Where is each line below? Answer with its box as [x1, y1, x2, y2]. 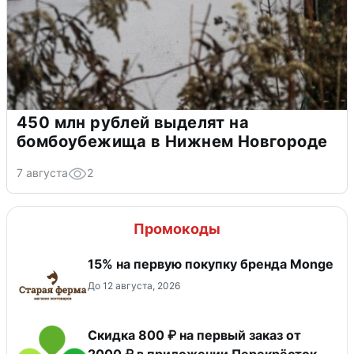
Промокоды [134, 220, 220, 237]
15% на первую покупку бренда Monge [88, 255, 333, 272]
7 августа [17, 165, 68, 179]
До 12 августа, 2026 [88, 279, 180, 292]
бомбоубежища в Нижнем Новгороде [17, 131, 328, 151]
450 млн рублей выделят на [17, 112, 249, 132]
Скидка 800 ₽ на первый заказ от [88, 326, 301, 343]
